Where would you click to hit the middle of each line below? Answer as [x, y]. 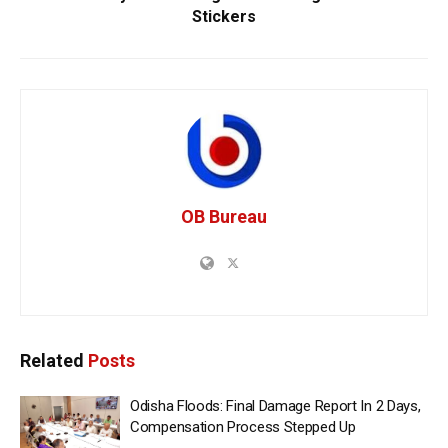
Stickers [224, 16]
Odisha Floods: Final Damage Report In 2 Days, [275, 405]
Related [52, 360]
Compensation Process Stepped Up [243, 426]
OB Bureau [224, 216]
